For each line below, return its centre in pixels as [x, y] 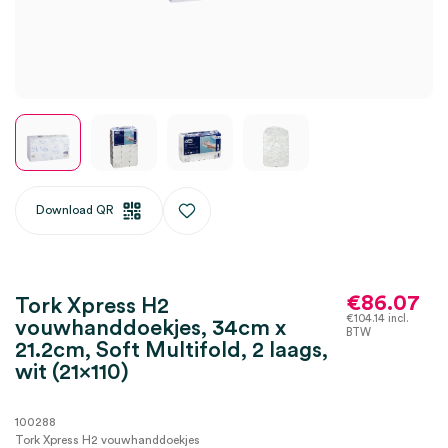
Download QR [75, 209]
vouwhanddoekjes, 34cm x [150, 328]
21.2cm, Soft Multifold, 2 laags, [171, 350]
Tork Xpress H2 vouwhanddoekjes [107, 440]
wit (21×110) [72, 372]
